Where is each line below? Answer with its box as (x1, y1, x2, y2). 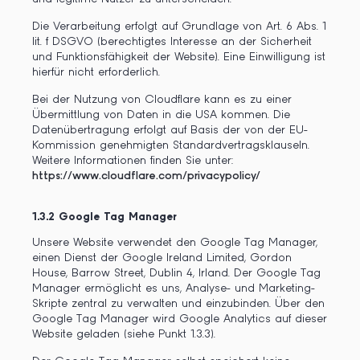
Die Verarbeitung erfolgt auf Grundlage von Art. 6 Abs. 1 (32, 20, 326, 33)
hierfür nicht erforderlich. (32, 66, 160, 79)
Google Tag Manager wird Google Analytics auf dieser (32, 313, 327, 325)
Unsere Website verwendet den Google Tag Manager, (32, 236, 317, 249)
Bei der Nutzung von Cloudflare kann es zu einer (32, 93, 292, 106)
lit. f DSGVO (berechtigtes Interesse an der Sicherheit (32, 35, 312, 48)
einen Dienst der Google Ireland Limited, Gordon (32, 252, 292, 264)
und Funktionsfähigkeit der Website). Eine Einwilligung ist (32, 51, 325, 63)
